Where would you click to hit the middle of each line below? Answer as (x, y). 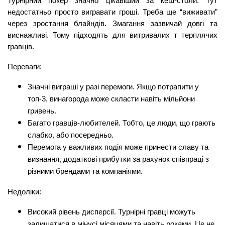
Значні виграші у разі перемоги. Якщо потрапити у (113, 87)
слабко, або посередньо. (71, 135)
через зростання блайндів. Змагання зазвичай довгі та (113, 23)
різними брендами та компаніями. (85, 171)
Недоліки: (24, 192)
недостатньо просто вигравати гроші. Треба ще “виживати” (113, 12)
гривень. (42, 111)
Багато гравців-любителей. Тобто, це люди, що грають (122, 123)
